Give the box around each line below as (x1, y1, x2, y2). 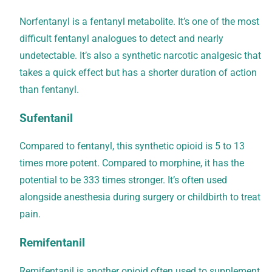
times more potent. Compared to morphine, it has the (19, 157, 244, 169)
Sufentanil (19, 111, 73, 125)
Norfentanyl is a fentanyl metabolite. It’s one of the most (19, 15, 259, 27)
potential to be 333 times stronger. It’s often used (19, 174, 227, 186)
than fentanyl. (19, 83, 79, 95)
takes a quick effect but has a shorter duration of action (19, 66, 257, 78)
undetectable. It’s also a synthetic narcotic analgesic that (19, 49, 261, 61)
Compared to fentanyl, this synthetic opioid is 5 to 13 (19, 140, 245, 152)
